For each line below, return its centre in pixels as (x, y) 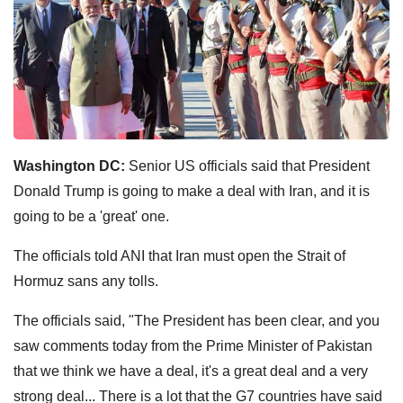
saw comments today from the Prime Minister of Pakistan (193, 345)
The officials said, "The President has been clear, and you (197, 320)
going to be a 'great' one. (91, 216)
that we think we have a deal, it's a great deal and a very (191, 371)
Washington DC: (71, 166)
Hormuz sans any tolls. (86, 281)
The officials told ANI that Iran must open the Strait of (179, 255)
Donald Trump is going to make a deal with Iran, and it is (192, 191)
